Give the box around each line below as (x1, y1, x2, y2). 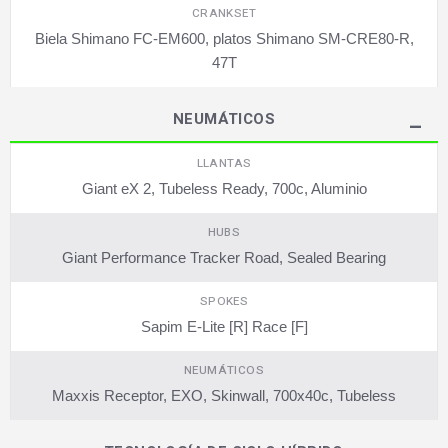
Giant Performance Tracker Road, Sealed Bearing (62, 248, 386, 266)
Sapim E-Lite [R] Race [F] (140, 317, 308, 335)
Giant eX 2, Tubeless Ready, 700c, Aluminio (81, 179, 367, 197)
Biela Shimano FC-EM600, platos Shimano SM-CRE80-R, (34, 29, 414, 47)
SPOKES (199, 292, 249, 310)
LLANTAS (196, 154, 252, 172)
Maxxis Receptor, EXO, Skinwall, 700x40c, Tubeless (52, 386, 396, 404)
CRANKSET (191, 4, 257, 22)
